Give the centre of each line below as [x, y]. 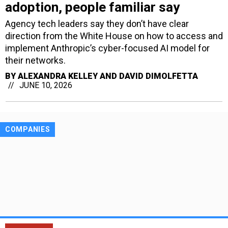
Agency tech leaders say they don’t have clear [97, 23]
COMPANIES [28, 129]
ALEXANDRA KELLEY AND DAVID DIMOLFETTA [108, 76]
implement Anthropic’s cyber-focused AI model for [107, 48]
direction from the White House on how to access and [114, 36]
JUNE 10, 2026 [46, 85]
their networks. [35, 60]
